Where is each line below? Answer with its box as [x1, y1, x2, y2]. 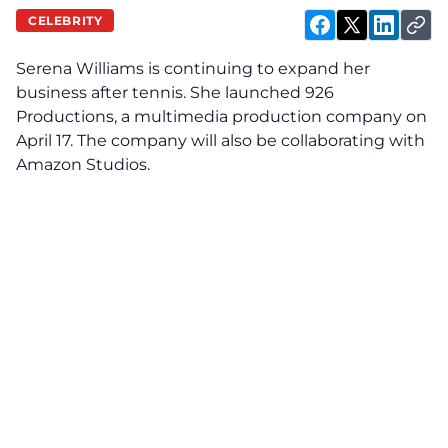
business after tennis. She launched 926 [16, 83, 334, 102]
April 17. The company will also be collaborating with [16, 131, 425, 150]
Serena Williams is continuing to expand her [16, 59, 370, 78]
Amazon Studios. [16, 155, 150, 174]
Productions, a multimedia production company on [16, 107, 427, 126]
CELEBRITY [28, 12, 103, 28]
